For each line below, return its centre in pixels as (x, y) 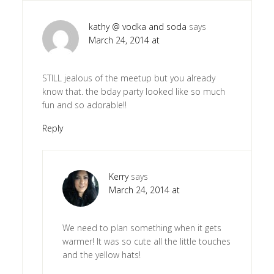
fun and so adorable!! (84, 105)
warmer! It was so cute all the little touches (146, 242)
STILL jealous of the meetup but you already (128, 78)
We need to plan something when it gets (142, 228)
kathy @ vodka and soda (137, 27)
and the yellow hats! (101, 255)
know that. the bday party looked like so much (133, 92)
